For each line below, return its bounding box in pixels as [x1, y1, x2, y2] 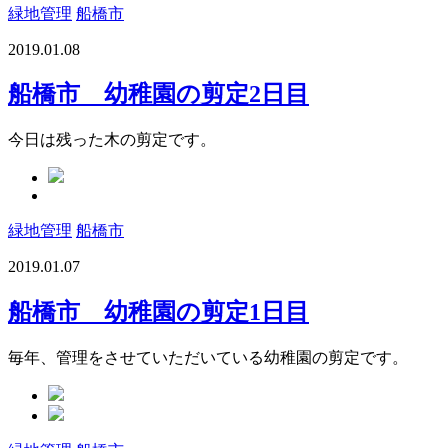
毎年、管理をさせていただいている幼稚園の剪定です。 [8, 349, 408, 367]
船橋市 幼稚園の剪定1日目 [8, 299, 309, 326]
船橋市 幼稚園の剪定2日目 [8, 81, 309, 108]
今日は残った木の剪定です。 [8, 131, 216, 149]
